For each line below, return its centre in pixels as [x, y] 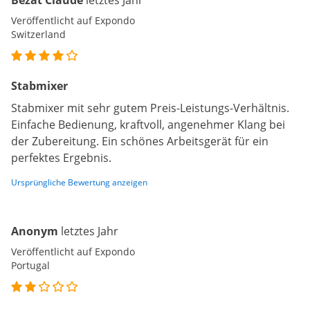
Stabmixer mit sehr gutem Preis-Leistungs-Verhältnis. [150, 108]
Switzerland [38, 35]
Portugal [30, 266]
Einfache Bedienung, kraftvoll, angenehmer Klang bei [148, 125]
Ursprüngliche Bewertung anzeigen [79, 183]
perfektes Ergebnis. [61, 158]
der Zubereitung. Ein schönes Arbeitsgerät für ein [140, 142]
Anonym [35, 231]
